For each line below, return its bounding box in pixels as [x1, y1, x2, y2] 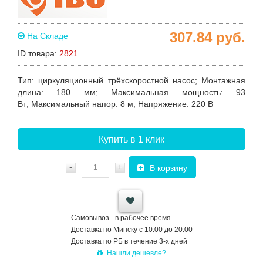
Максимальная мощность [111, 87, 221, 97]
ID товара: [18, 49, 59, 58]
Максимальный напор [31, 99, 116, 109]
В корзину [157, 163, 187, 173]
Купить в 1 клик [99, 134, 164, 144]
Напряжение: [138, 99, 191, 109]
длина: [18, 87, 43, 97]
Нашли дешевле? [107, 249, 166, 257]
